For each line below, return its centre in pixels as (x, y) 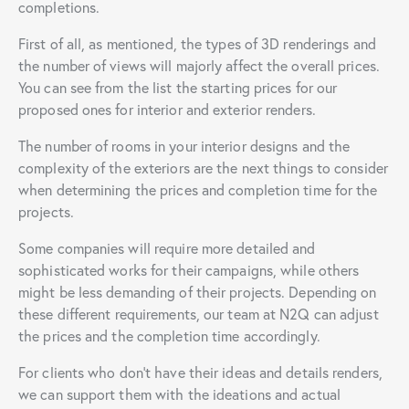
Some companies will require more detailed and (167, 247)
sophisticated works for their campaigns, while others (189, 269)
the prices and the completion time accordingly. (169, 335)
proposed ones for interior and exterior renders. (167, 109)
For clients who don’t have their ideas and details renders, (200, 372)
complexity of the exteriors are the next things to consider (203, 167)
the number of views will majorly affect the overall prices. (199, 65)
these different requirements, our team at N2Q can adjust (199, 313)
